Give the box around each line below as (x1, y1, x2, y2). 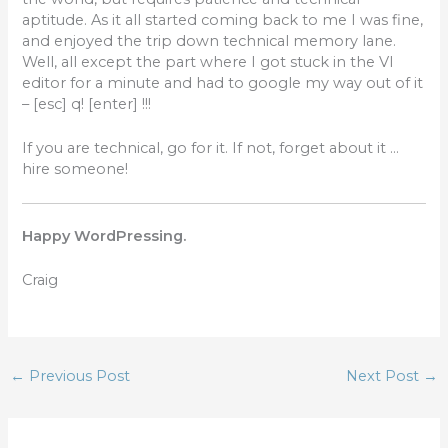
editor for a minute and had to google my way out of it (22, 73, 424, 92)
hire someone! (22, 159, 129, 178)
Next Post (346, 366, 424, 385)
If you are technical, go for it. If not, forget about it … (22, 138, 400, 157)
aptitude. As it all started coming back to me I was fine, (22, 10, 424, 29)
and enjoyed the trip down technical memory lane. (22, 31, 397, 50)
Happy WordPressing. (22, 227, 187, 246)
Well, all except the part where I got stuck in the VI (22, 52, 395, 71)
